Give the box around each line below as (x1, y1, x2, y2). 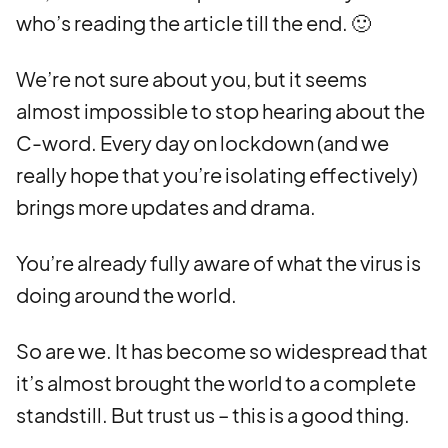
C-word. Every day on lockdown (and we (16, 130, 389, 155)
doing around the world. (16, 282, 237, 307)
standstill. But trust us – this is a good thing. (16, 402, 410, 427)
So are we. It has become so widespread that (16, 338, 428, 363)
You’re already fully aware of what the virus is (16, 250, 421, 275)
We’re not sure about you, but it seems (16, 66, 367, 91)
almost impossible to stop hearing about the (16, 98, 425, 123)
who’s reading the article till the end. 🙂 (16, 10, 371, 35)
